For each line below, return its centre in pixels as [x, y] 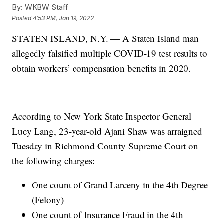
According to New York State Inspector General [102, 116]
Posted [22, 18]
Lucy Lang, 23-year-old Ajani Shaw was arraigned [107, 131]
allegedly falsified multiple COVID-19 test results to [110, 53]
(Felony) [48, 200]
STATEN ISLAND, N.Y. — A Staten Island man [106, 38]
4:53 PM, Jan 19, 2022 [63, 18]
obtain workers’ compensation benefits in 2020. [102, 68]
